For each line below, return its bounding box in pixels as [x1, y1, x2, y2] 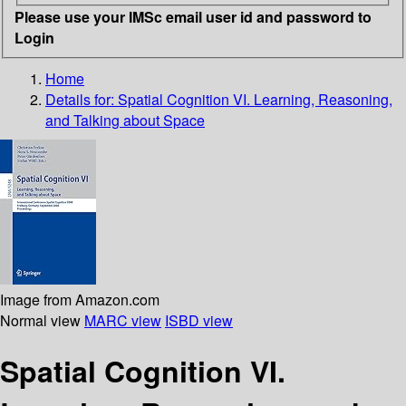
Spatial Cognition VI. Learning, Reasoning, [118, 88, 392, 110]
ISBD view [165, 309, 233, 331]
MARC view [84, 309, 161, 331]
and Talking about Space [45, 109, 205, 130]
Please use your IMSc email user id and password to [14, 5, 372, 27]
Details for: [45, 88, 118, 110]
